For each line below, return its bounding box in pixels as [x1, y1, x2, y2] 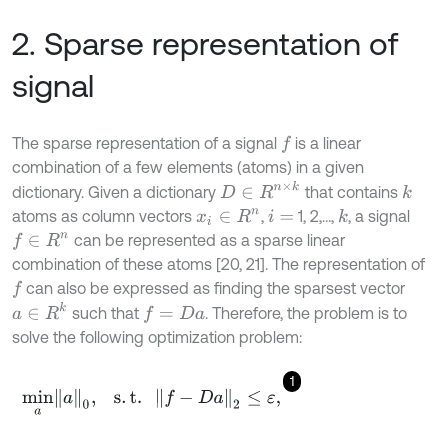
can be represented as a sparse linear [69, 231, 345, 250]
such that [68, 304, 144, 323]
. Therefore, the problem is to [204, 304, 407, 323]
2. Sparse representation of [12, 25, 398, 62]
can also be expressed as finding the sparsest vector [22, 279, 406, 298]
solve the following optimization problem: [12, 328, 302, 347]
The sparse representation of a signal [12, 134, 281, 152]
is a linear [291, 134, 362, 152]
